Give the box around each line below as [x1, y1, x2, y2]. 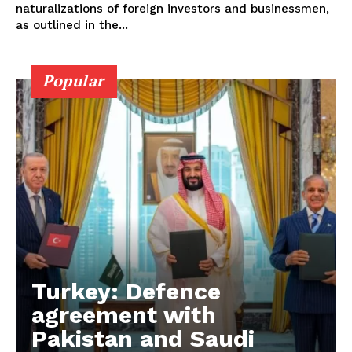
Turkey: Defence [31, 277, 221, 305]
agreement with [31, 300, 216, 328]
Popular [42, 69, 104, 91]
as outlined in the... [16, 17, 128, 32]
